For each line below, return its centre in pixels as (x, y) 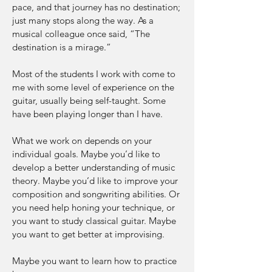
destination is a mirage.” (62, 47)
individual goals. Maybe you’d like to (86, 154)
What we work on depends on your (82, 141)
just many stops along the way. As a (83, 20)
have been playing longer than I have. (87, 114)
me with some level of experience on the (93, 87)
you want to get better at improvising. (88, 234)
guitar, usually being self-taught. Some (89, 100)
